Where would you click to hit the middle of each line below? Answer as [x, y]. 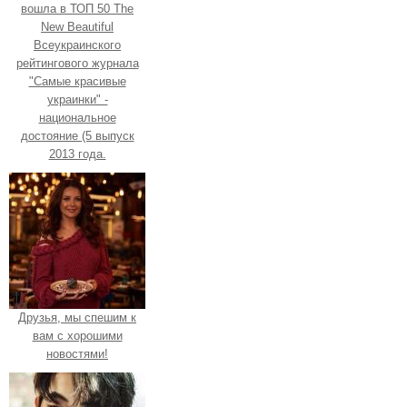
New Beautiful [77, 26]
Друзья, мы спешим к [77, 317]
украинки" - [77, 99]
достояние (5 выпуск [77, 135]
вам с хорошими [77, 335]
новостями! [77, 353]
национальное [77, 117]
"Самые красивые [77, 81]
